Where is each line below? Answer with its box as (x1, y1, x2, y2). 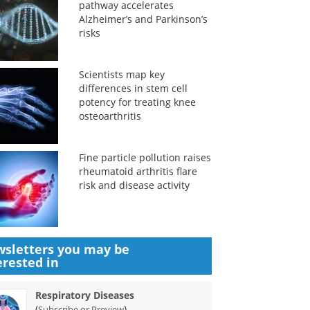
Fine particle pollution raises (78, 151, 211, 164)
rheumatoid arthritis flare (78, 165, 197, 178)
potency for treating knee (78, 95, 196, 109)
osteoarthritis (78, 109, 141, 122)
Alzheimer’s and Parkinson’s (78, 12, 208, 26)
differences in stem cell (78, 82, 188, 95)
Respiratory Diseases (35, 289, 135, 302)
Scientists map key (78, 68, 165, 81)
